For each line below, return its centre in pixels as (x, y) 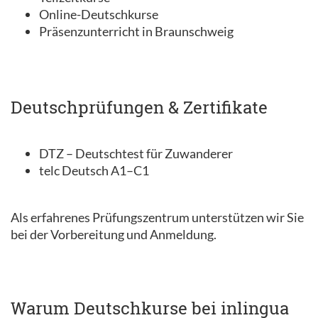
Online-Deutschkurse (99, 14)
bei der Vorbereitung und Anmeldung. (114, 234)
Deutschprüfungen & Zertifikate (139, 107)
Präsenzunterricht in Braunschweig (136, 31)
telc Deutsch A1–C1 (94, 170)
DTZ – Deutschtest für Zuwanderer (136, 153)
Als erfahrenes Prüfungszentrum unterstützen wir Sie (157, 217)
